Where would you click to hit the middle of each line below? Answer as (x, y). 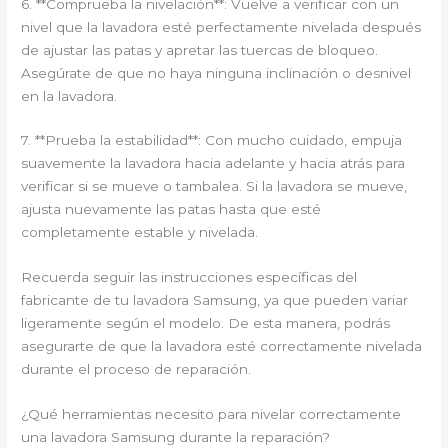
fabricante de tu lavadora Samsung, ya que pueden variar (215, 300)
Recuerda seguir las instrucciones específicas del (189, 277)
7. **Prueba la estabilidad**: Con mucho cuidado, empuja (212, 140)
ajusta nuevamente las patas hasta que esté (171, 209)
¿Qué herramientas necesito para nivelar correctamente (211, 414)
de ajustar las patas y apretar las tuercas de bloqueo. (200, 49)
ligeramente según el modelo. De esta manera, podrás (206, 323)
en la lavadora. (69, 95)
